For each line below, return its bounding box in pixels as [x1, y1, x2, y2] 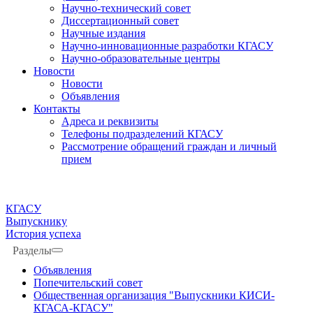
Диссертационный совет [61, 15, 179, 27]
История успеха [6, 228, 81, 240]
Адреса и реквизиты [61, 115, 159, 127]
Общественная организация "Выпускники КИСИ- [34, 289, 275, 301]
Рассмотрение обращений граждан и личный [61, 140, 277, 152]
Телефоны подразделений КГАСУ [61, 128, 223, 140]
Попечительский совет [34, 277, 143, 289]
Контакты [34, 103, 80, 115]
